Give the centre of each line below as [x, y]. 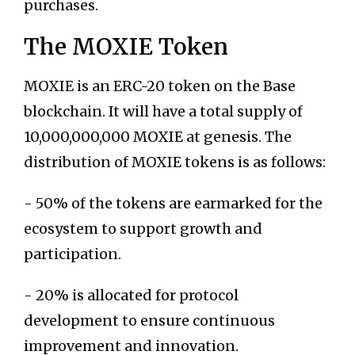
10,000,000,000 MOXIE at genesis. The [158, 137]
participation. [73, 254]
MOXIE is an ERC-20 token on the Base [160, 86]
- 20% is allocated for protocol [131, 296]
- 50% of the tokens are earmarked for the [173, 204]
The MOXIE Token [126, 47]
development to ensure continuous [149, 321]
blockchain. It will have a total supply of [163, 112]
